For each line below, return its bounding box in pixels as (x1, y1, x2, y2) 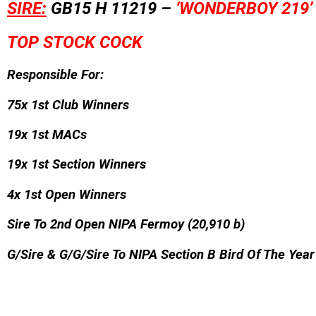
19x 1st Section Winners (7, 157, 146, 173)
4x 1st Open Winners (7, 186, 126, 202)
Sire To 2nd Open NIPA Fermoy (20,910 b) (7, 217, 245, 233)
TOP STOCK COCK (7, 32, 142, 52)
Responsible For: (7, 67, 104, 83)
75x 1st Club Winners (7, 97, 129, 113)
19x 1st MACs (7, 126, 87, 142)
